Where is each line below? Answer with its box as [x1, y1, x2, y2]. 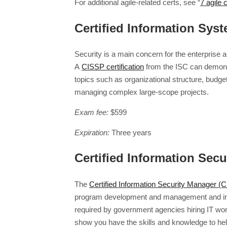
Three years [109, 128, 152, 137]
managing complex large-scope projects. [74, 87, 209, 96]
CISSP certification [82, 62, 144, 71]
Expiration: [74, 128, 109, 137]
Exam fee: [74, 107, 108, 117]
